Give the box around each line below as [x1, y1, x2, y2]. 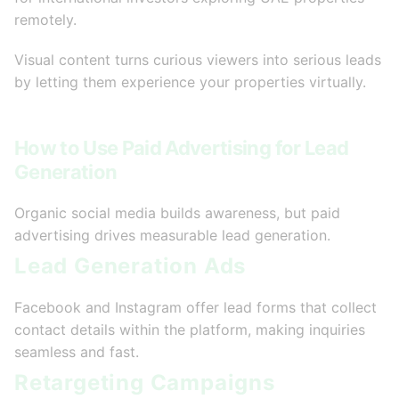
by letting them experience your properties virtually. [14, 73, 366, 92]
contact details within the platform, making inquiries [14, 321, 365, 339]
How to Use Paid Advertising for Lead [14, 136, 349, 160]
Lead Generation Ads [14, 253, 247, 280]
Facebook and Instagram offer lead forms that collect [14, 298, 377, 317]
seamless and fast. [14, 343, 139, 362]
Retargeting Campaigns [14, 370, 275, 396]
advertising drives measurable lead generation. [14, 226, 330, 245]
